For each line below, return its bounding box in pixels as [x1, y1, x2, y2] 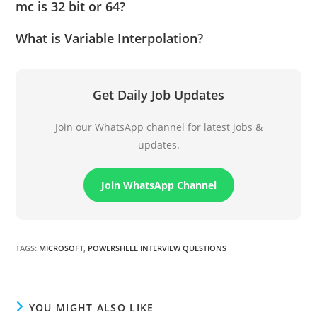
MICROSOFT [39, 242, 84, 253]
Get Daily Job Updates [93, 86, 224, 103]
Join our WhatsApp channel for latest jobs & [54, 120, 263, 134]
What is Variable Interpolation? [16, 29, 204, 47]
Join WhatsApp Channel [100, 178, 217, 192]
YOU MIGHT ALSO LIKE [28, 300, 154, 314]
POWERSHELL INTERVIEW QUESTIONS [88, 242, 227, 253]
